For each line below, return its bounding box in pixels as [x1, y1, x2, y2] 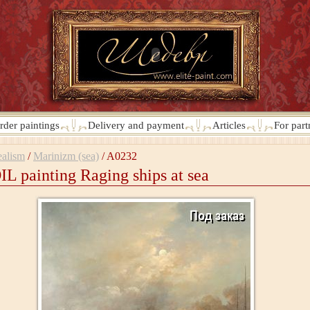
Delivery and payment [88, 120, 184, 131]
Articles [212, 120, 246, 131]
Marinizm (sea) [33, 150, 99, 162]
